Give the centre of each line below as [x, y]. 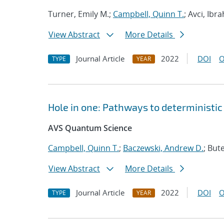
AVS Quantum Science [90, 128]
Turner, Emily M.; [80, 14]
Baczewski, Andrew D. [163, 148]
